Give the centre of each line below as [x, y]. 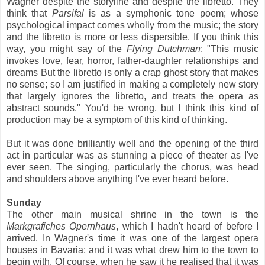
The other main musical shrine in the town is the [132, 214]
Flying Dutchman [164, 49]
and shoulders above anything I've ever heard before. [117, 179]
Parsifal [68, 13]
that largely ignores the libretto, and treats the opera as [132, 96]
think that [29, 13]
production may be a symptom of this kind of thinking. [117, 119]
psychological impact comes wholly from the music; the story [132, 25]
